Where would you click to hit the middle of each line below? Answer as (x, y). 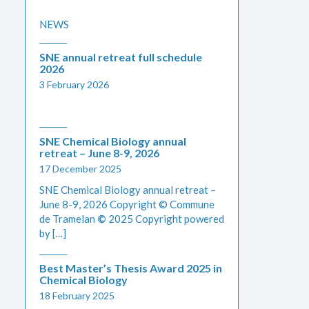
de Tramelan (68, 218)
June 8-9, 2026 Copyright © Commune (127, 204)
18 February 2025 (77, 296)
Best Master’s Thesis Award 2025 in (131, 268)
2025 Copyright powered (165, 218)
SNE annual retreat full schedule (121, 57)
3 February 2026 (74, 85)
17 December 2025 (80, 168)
